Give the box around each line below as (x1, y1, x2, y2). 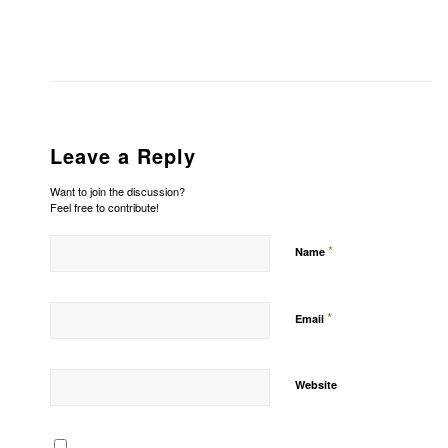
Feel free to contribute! (50, 199, 159, 216)
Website (295, 377, 337, 393)
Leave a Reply (50, 141, 196, 171)
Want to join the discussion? (50, 183, 185, 200)
